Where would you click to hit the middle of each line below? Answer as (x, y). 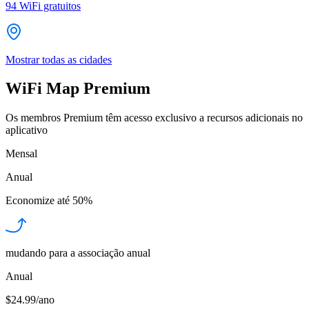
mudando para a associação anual (78, 253)
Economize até (38, 201)
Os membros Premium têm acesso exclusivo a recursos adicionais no (154, 118)
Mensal (21, 154)
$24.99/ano (30, 300)
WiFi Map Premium (78, 89)
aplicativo (27, 130)
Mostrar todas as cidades (59, 59)
